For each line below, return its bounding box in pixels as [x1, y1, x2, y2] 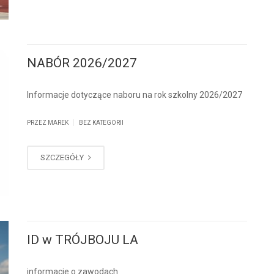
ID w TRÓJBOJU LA [27, 232, 138, 247]
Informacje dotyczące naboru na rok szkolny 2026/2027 [27, 90, 242, 100]
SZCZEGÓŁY [40, 153, 86, 163]
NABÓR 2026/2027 [27, 56, 137, 71]
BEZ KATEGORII [79, 119, 124, 127]
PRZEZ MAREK [27, 119, 70, 127]
